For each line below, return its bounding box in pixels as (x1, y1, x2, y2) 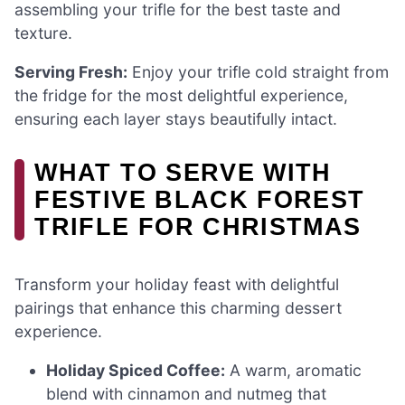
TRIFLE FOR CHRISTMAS (34, 212, 362, 241)
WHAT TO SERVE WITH (34, 158, 332, 187)
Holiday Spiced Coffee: (46, 361, 226, 381)
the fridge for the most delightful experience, (14, 86, 348, 106)
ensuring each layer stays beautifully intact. (14, 109, 337, 129)
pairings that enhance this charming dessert (14, 297, 342, 317)
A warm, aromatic (225, 361, 363, 381)
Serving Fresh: (14, 62, 127, 82)
